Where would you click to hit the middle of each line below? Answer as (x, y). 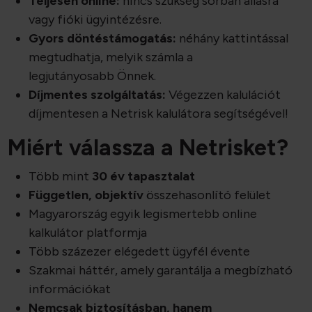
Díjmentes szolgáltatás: (97, 95)
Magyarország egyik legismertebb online (143, 214)
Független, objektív (86, 195)
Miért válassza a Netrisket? (148, 148)
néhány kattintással (233, 39)
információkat (70, 289)
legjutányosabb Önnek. (93, 76)
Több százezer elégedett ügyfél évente (140, 252)
